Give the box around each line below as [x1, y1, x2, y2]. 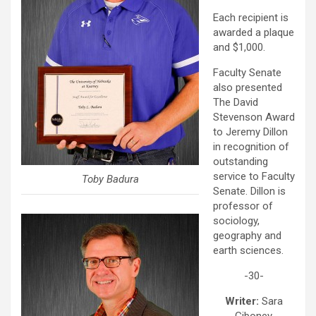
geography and [213, 229, 281, 243]
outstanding [213, 155, 268, 169]
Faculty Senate [213, 66, 281, 80]
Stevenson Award [213, 111, 295, 124]
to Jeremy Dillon [213, 126, 288, 139]
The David [213, 96, 258, 109]
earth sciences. [213, 244, 284, 257]
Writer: [225, 295, 259, 308]
